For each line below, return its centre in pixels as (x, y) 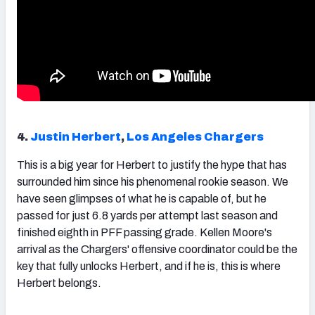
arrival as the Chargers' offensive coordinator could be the (157, 250)
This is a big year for (66, 165)
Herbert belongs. (59, 283)
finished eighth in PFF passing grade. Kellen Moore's (144, 233)
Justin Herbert (76, 137)
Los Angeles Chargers (195, 137)
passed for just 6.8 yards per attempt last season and (147, 216)
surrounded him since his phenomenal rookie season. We (153, 182)
